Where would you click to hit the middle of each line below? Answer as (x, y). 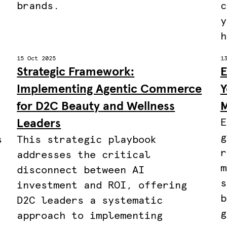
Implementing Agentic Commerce (109, 89)
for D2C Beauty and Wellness (96, 106)
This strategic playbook (87, 140)
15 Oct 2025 (36, 59)
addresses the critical (84, 155)
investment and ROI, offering (102, 185)
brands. (38, 6)
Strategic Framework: (76, 72)
